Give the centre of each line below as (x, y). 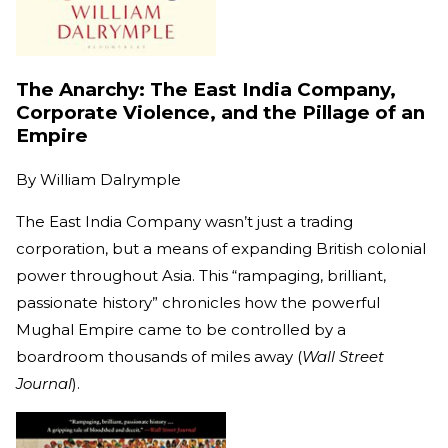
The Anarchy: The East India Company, (206, 90)
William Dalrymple (110, 180)
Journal (44, 384)
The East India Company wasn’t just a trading (184, 222)
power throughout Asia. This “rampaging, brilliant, (201, 276)
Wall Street (343, 357)
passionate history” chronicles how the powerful (198, 303)
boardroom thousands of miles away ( (159, 357)
